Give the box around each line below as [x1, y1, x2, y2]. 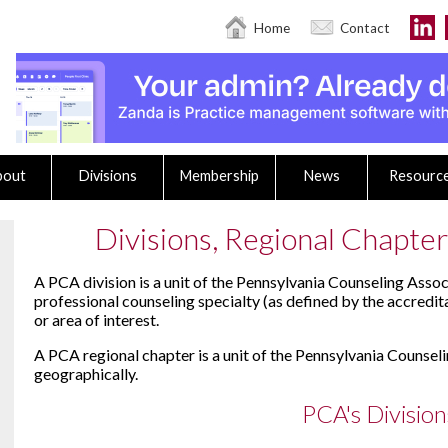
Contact [340, 20, 390, 36]
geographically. [34, 364, 138, 383]
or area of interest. [34, 310, 162, 329]
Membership [180, 167, 259, 184]
